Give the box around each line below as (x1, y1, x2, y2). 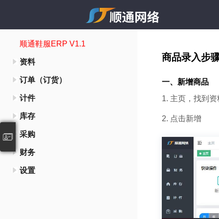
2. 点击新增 (162, 114, 202, 123)
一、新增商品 (162, 78, 209, 86)
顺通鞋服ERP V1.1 (20, 40, 86, 48)
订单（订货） (20, 76, 66, 84)
